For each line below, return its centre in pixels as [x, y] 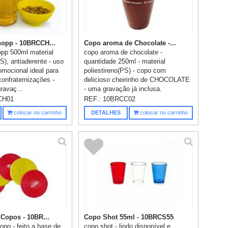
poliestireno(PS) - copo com [125, 70]
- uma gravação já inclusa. [123, 89]
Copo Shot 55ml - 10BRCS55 [129, 217]
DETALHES [106, 112]
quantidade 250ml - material [125, 61]
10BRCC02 [119, 99]
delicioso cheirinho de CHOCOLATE [137, 79]
